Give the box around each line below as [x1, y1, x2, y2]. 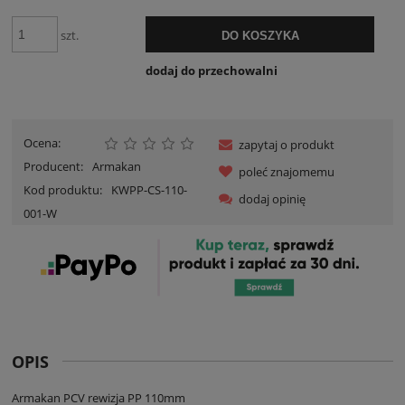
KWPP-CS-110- [110, 182, 187, 199]
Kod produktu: [24, 182, 102, 199]
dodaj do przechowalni [145, 61, 278, 79]
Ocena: [24, 135, 61, 152]
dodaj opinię [239, 191, 306, 208]
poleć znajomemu [239, 164, 334, 181]
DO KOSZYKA [221, 29, 299, 43]
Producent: [24, 158, 86, 175]
